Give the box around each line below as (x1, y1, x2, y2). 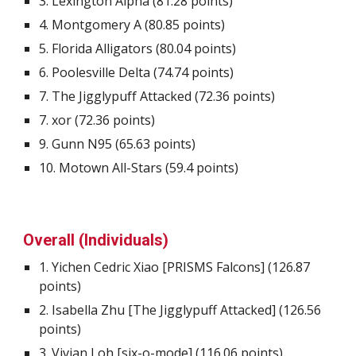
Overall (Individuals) (23, 230, 169, 250)
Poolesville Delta (48, 64, 151, 81)
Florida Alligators (52, 40, 157, 57)
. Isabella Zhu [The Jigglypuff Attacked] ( (46, 301, 284, 319)
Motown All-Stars (59, 159, 163, 176)
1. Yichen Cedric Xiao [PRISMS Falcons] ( (39, 258, 273, 276)
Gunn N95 (52, 135, 116, 153)
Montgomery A (52, 16, 142, 33)
